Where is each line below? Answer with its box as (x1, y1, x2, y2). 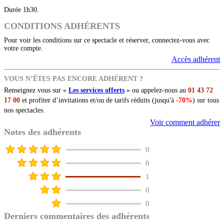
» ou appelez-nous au (124, 86, 188, 94)
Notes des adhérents (4, 127, 81, 137)
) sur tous (192, 96, 219, 104)
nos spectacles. (4, 106, 45, 114)
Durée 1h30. (4, 6, 39, 14)
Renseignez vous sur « (4, 86, 68, 94)
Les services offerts (68, 86, 124, 94)
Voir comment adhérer (150, 118, 220, 127)
